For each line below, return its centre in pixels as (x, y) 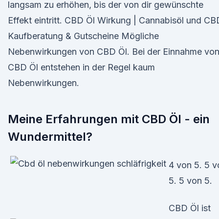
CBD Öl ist (190, 208)
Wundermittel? (50, 137)
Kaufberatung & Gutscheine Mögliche (83, 36)
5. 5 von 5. (190, 181)
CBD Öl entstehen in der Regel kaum (81, 67)
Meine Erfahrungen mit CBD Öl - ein (109, 119)
